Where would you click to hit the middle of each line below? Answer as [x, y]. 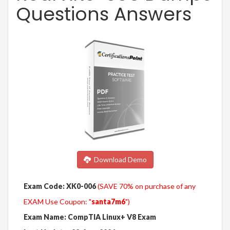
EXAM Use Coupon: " [57, 202]
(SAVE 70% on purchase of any [147, 186]
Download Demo [119, 160]
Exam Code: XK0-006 [60, 186]
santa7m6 [108, 202]
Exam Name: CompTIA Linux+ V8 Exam [90, 217]
